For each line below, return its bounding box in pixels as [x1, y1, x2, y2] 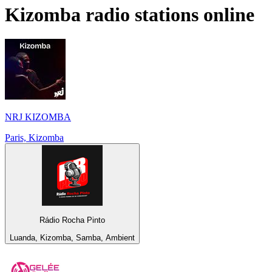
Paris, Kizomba [5, 132, 64, 143]
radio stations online [81, 3, 254, 25]
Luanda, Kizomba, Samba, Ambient [10, 233, 135, 242]
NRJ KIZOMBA [5, 112, 71, 123]
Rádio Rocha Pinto [39, 216, 105, 225]
